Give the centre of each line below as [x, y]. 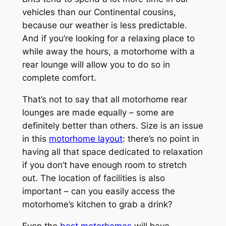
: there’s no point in [161, 138]
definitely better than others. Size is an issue [112, 125]
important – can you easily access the [98, 191]
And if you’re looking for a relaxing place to [108, 39]
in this [35, 138]
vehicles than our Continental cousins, [99, 12]
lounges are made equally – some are [98, 112]
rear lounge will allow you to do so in [96, 65]
